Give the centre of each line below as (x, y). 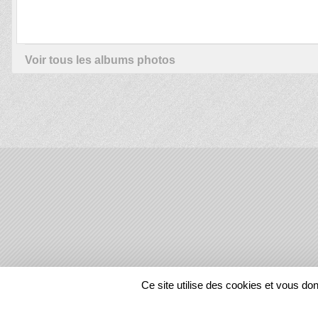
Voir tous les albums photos (100, 60)
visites (144, 300)
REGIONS (146, 282)
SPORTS (90, 282)
